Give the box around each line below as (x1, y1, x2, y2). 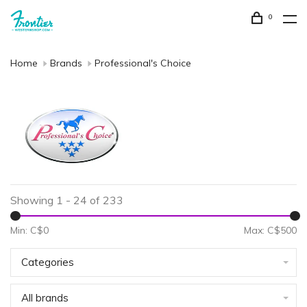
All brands (21, 291, 69, 304)
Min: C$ (10, 224, 43, 236)
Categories (21, 256, 74, 269)
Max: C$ (244, 224, 280, 236)
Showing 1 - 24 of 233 (10, 193, 123, 207)
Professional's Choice (95, 57, 191, 69)
